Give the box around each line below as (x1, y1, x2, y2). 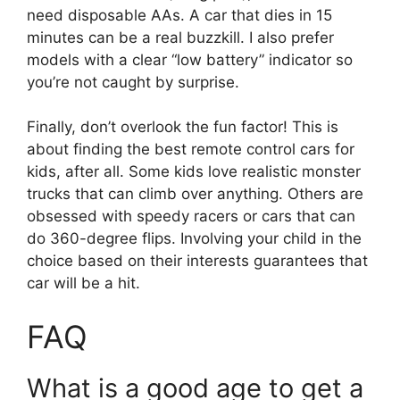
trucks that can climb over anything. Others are (27, 185, 363, 204)
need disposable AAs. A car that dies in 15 (27, 5, 332, 24)
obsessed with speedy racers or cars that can (27, 207, 355, 226)
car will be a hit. (27, 274, 140, 293)
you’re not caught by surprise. (27, 72, 239, 91)
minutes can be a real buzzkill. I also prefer (27, 28, 334, 46)
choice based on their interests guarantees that (27, 252, 368, 271)
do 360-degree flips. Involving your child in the (27, 229, 362, 248)
